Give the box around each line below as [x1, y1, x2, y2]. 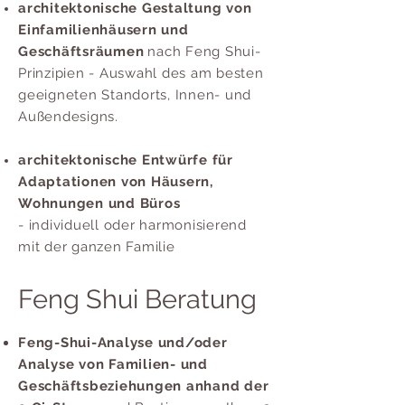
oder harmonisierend [99, 216, 247, 233]
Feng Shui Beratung [18, 283, 257, 315]
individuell [28, 216, 99, 233]
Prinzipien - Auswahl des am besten [18, 64, 264, 81]
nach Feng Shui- [147, 42, 261, 60]
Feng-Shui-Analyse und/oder [18, 334, 228, 351]
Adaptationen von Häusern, [18, 173, 213, 190]
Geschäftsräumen [18, 42, 145, 60]
